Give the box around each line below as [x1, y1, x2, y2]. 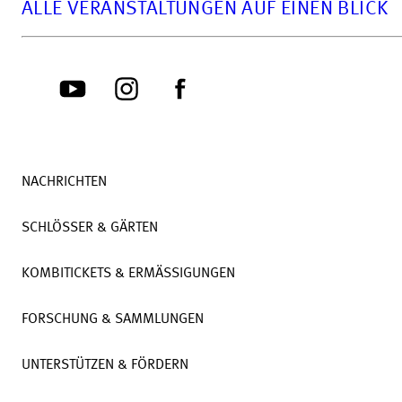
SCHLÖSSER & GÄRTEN [22, 221, 158, 235]
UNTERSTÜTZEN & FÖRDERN [22, 358, 188, 372]
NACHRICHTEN [22, 175, 107, 189]
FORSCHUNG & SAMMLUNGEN [22, 312, 204, 327]
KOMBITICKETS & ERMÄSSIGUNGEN [22, 267, 235, 281]
